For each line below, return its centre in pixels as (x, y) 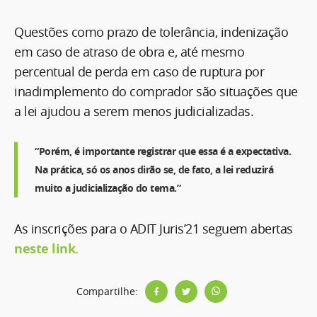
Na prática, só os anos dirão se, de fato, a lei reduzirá (154, 169)
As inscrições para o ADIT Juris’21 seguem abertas (154, 228)
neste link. (46, 248)
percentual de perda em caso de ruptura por (139, 71)
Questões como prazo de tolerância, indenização (151, 31)
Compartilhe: (107, 292)
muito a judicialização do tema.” (108, 188)
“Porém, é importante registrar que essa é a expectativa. (163, 151)
